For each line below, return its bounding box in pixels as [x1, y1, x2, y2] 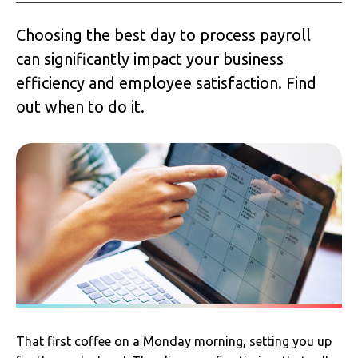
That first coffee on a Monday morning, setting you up [16, 333, 332, 348]
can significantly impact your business [16, 50, 284, 68]
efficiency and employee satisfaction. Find [16, 74, 316, 92]
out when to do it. [16, 97, 145, 116]
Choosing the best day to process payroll [16, 26, 311, 44]
